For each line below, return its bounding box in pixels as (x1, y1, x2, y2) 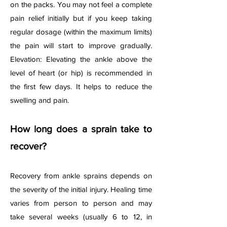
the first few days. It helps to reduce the (10, 82, 152, 91)
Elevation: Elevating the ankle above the (10, 55, 152, 63)
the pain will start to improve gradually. (10, 41, 152, 50)
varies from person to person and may (10, 199, 152, 207)
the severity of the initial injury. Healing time (10, 185, 152, 194)
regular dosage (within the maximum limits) (10, 27, 152, 36)
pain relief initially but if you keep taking (10, 14, 152, 22)
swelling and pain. (10, 96, 71, 104)
